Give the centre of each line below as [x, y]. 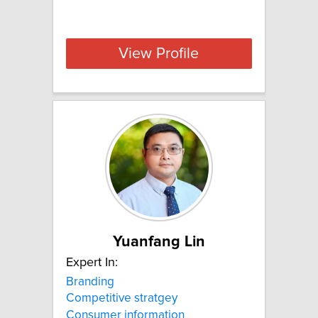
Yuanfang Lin [159, 242]
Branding [90, 282]
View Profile [159, 54]
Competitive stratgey [122, 298]
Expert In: [92, 263]
